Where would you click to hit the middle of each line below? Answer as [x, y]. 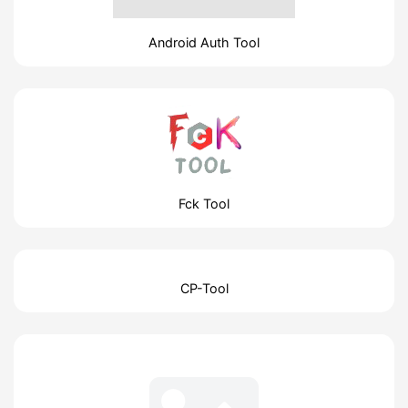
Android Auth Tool [204, 42]
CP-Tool [204, 288]
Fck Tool [204, 203]
